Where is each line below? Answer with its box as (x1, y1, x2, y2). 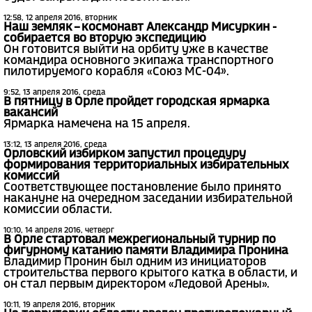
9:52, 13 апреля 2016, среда (3, 89, 105, 97)
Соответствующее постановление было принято (3, 182, 281, 194)
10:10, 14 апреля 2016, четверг (3, 227, 114, 235)
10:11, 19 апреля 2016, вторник (3, 302, 115, 309)
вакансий (3, 108, 58, 119)
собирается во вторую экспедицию (3, 33, 206, 45)
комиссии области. (3, 205, 112, 216)
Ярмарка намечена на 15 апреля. (3, 119, 190, 130)
